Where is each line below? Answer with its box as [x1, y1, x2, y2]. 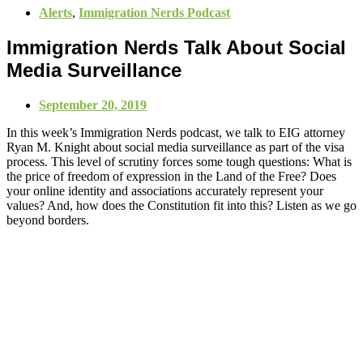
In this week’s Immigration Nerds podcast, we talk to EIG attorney [6, 125, 345, 139]
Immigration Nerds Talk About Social [6, 36, 346, 58]
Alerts [39, 6, 72, 19]
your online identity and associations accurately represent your [6, 183, 323, 198]
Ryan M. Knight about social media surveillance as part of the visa [6, 139, 344, 154]
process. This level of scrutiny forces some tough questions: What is [6, 154, 352, 169]
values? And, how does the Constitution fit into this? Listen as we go [6, 198, 357, 212]
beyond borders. [6, 212, 89, 227]
